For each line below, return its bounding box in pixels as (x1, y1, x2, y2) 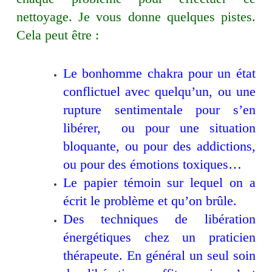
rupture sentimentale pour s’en (63, 102, 256, 118)
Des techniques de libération (63, 211, 256, 227)
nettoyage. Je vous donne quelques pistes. (16, 9, 256, 25)
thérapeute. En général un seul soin (63, 248, 256, 263)
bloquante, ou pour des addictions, (63, 138, 256, 154)
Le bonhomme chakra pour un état (63, 66, 256, 81)
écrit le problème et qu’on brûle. (63, 193, 237, 209)
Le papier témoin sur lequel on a (63, 175, 256, 191)
